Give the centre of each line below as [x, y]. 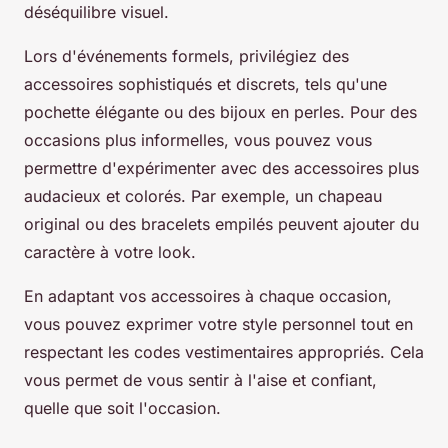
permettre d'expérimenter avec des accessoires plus [221, 168]
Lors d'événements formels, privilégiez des [186, 56]
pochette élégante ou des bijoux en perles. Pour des [220, 112]
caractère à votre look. [110, 252]
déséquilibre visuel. [96, 12]
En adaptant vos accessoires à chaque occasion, [208, 296]
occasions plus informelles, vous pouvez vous [198, 140]
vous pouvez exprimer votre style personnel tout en [218, 324]
